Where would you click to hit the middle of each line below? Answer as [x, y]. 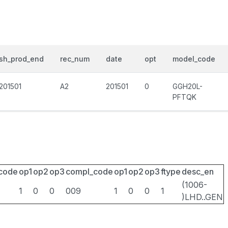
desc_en [198, 172]
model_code [194, 59]
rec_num [75, 59]
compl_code [89, 172]
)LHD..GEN [202, 197]
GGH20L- [188, 86]
